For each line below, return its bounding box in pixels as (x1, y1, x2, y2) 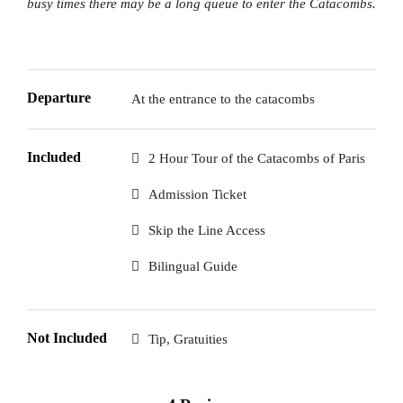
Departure (27, 89, 91, 105)
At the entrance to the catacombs (131, 91, 316, 106)
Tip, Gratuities (148, 331, 228, 346)
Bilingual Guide (148, 258, 238, 273)
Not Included (27, 329, 107, 345)
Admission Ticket (148, 186, 247, 201)
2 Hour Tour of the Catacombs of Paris (148, 150, 366, 166)
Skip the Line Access (148, 222, 266, 237)
